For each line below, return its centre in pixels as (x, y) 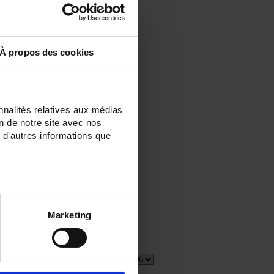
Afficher (120, 260)
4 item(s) (86, 259)
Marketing (69, 215)
